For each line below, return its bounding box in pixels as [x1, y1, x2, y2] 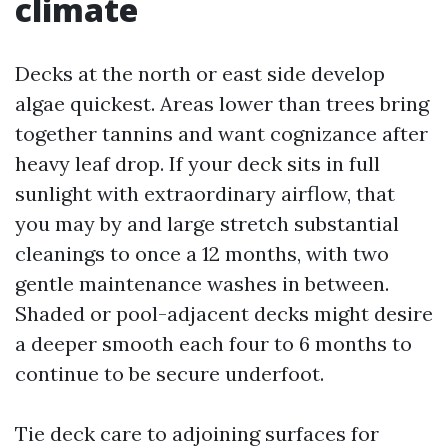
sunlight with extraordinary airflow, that [15, 181, 395, 206]
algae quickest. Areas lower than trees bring [15, 91, 429, 116]
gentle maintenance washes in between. [15, 271, 389, 296]
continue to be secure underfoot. [15, 361, 324, 386]
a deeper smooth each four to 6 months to [15, 331, 412, 356]
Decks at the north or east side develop [15, 61, 385, 86]
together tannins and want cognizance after [15, 121, 428, 146]
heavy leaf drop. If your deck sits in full [15, 151, 380, 176]
